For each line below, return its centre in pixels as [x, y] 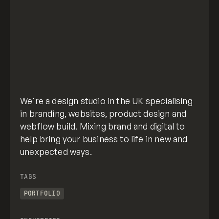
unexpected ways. [56, 152]
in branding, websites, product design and [103, 114]
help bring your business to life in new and [104, 139]
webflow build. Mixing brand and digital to [103, 126]
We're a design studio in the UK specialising [106, 101]
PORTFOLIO [42, 193]
